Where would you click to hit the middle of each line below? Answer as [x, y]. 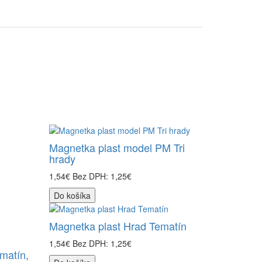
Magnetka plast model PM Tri [117, 147]
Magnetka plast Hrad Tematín [118, 226]
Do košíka [72, 195]
